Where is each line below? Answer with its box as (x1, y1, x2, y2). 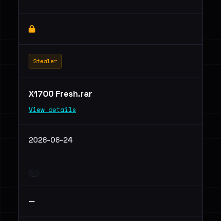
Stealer (33, 57, 57, 65)
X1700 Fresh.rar (29, 88, 94, 99)
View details (29, 105, 76, 114)
